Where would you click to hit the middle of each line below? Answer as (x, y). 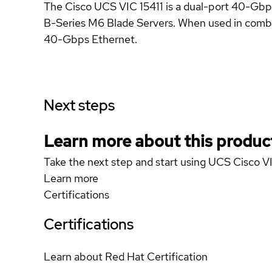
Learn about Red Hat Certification (126, 256)
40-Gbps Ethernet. (90, 39)
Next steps (79, 105)
